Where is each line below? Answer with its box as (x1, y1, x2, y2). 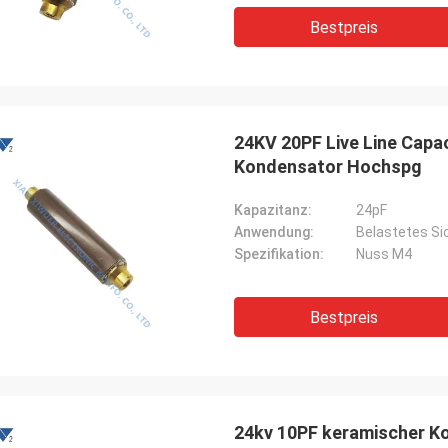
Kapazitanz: (234, 202, 312, 218)
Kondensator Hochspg (234, 156, 422, 177)
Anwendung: (234, 224, 314, 240)
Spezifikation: (234, 246, 324, 262)
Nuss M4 (356, 246, 412, 262)
